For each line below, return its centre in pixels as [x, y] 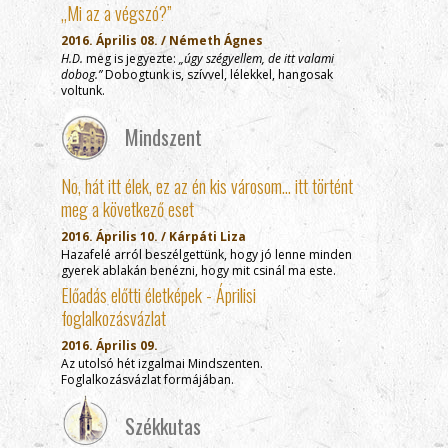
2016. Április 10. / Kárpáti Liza [153, 236]
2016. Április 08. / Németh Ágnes [162, 40]
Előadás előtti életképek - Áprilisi [158, 295]
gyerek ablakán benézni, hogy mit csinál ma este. [198, 270]
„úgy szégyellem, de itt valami [256, 58]
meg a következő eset [127, 209]
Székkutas [163, 426]
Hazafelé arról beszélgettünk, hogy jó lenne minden [206, 254]
